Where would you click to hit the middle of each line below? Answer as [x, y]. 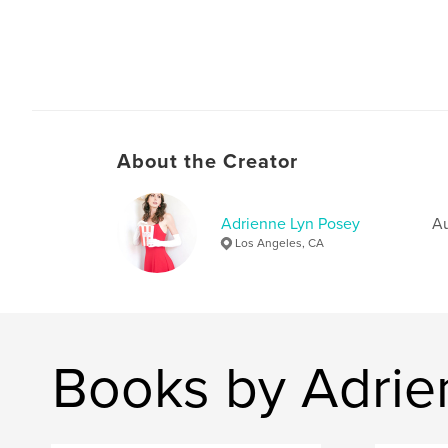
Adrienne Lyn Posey [290, 223]
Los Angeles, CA [279, 242]
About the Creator [207, 161]
